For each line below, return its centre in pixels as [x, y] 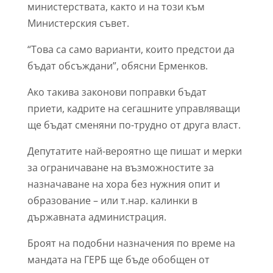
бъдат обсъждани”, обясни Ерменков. [117, 66]
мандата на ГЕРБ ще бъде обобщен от [118, 260]
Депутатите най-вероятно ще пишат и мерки [134, 151]
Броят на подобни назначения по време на [131, 243]
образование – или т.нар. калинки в [112, 200]
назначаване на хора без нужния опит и [123, 184]
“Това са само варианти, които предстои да [131, 49]
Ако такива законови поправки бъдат [117, 92]
